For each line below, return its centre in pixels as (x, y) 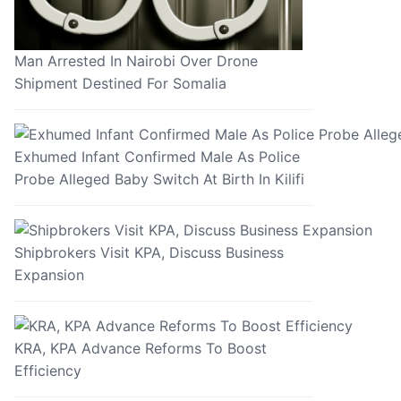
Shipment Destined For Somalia (120, 84)
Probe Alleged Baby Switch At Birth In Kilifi (159, 179)
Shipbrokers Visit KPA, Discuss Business (149, 253)
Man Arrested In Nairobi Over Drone (136, 61)
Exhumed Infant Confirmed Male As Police (157, 157)
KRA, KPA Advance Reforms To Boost (140, 349)
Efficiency (47, 371)
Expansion (49, 275)
